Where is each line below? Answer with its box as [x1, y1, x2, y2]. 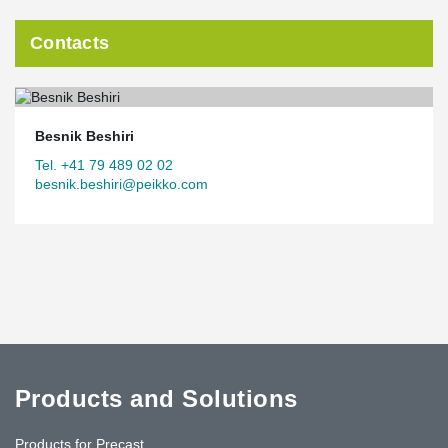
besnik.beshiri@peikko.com [35, 175, 208, 192]
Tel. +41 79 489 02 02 [35, 156, 173, 173]
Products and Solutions [15, 384, 298, 412]
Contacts [30, 33, 110, 53]
